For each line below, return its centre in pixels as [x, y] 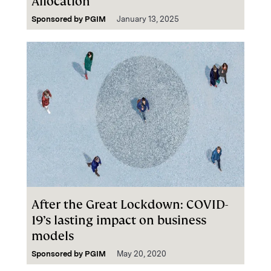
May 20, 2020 [142, 254]
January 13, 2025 [148, 19]
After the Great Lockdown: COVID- [130, 204]
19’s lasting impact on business [119, 220]
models [53, 236]
